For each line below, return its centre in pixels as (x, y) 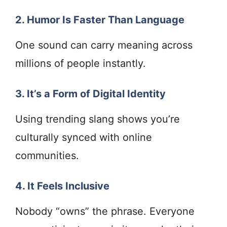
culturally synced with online (84, 138)
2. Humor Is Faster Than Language (100, 20)
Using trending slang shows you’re (98, 119)
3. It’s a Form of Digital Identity (90, 94)
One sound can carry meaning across (104, 45)
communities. (47, 156)
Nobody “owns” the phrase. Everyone (105, 212)
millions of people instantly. (81, 64)
